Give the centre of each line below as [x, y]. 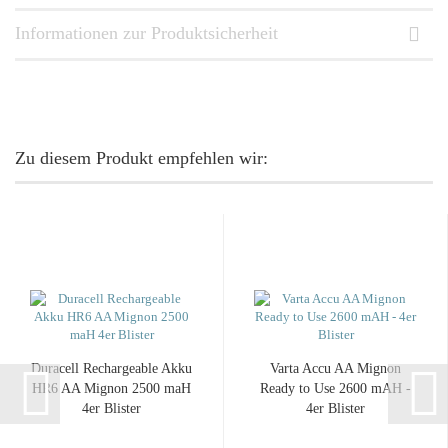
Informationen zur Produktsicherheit [146, 33]
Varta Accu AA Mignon [335, 368]
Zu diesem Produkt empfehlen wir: [141, 158]
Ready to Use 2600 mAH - [335, 388]
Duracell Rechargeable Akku [111, 368]
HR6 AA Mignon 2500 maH [111, 388]
